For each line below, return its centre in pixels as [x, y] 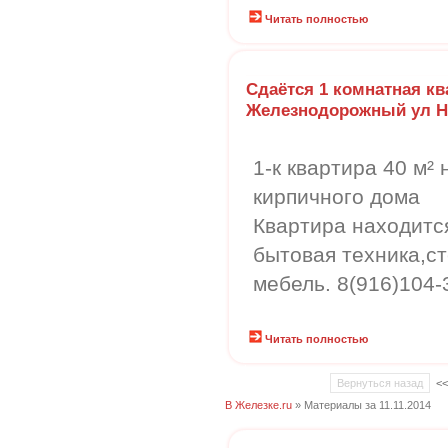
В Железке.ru [258, 405]
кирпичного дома [336, 196]
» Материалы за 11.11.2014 [361, 405]
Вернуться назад [380, 383]
